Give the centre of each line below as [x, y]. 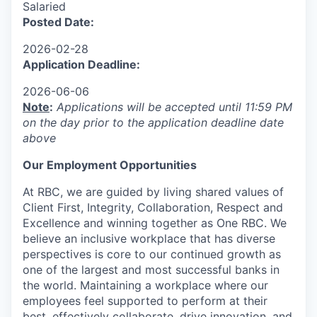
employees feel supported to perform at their [145, 300]
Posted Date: [58, 22]
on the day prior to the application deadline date [153, 122]
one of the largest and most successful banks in [151, 269]
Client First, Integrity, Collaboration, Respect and [153, 207]
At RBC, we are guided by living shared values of [153, 191]
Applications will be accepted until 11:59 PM [174, 106]
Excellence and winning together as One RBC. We [155, 223]
